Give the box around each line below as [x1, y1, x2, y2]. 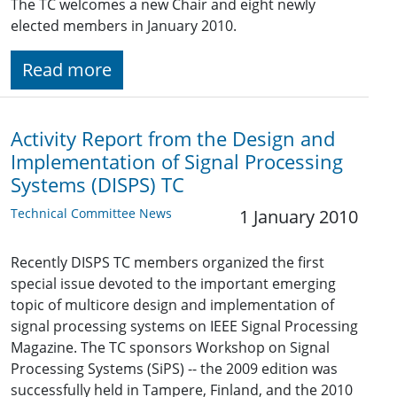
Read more [22, 58, 112, 82]
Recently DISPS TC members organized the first [11, 253, 324, 273]
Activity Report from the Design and [11, 126, 335, 152]
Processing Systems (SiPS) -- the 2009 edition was [11, 359, 338, 379]
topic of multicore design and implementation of [11, 295, 334, 315]
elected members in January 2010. [11, 16, 237, 36]
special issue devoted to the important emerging [11, 274, 336, 294]
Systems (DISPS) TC [11, 172, 184, 198]
